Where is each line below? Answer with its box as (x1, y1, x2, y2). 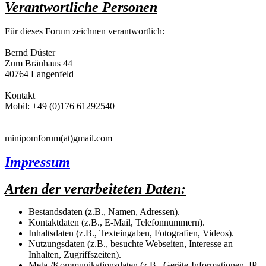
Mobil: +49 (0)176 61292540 (5, 100, 115, 111)
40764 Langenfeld (5, 68, 74, 79)
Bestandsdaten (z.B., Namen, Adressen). (28, 206, 180, 217)
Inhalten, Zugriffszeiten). (28, 249, 121, 259)
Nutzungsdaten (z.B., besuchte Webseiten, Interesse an (28, 238, 233, 249)
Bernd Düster (5, 47, 55, 58)
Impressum (5, 154, 70, 170)
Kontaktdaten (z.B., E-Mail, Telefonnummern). (28, 217, 205, 227)
